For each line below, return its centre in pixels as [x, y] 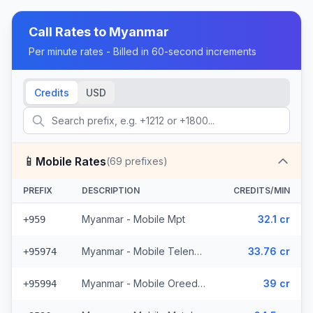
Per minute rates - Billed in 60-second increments [143, 51]
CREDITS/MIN [262, 190]
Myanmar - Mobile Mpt [133, 219]
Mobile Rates [71, 161]
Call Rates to [69, 32]
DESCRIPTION [111, 190]
